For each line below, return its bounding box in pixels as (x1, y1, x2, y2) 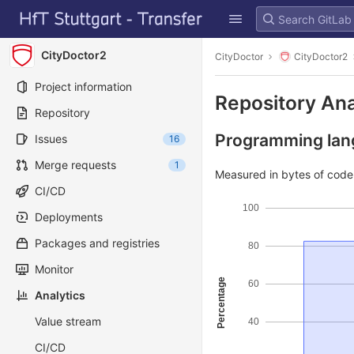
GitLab (12, 2, 56, 18)
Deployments (35, 210, 103, 224)
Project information (35, 80, 132, 93)
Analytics (35, 288, 85, 302)
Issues (35, 132, 67, 145)
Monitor (35, 262, 73, 276)
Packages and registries (35, 236, 160, 250)
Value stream (35, 314, 101, 328)
